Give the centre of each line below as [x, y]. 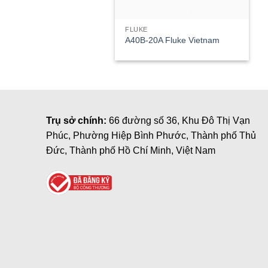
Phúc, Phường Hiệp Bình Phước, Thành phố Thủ [151, 136]
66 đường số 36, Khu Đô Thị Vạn [179, 121]
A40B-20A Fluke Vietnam [173, 40]
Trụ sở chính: [77, 121]
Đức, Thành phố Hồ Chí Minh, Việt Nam [131, 151]
